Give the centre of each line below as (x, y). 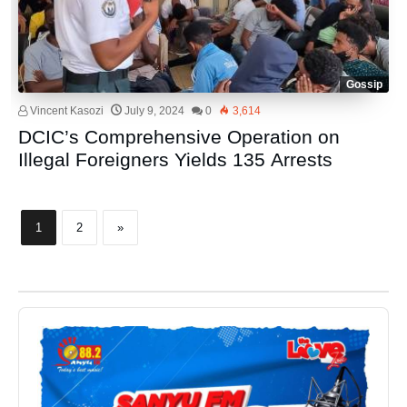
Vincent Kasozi (66, 110)
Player (39, 333)
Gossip (364, 84)
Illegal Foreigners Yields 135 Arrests (176, 159)
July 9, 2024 (155, 110)
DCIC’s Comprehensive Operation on (179, 136)
